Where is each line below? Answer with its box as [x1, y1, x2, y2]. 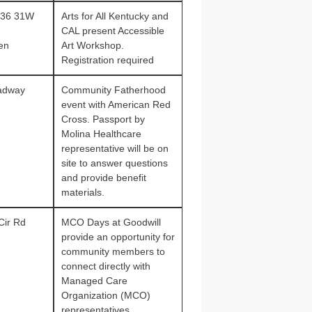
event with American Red [61, 99, 171, 110]
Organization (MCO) [61, 290, 150, 301]
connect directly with [61, 260, 150, 272]
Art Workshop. [61, 40, 124, 51]
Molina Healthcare [61, 128, 141, 139]
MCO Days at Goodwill [61, 217, 161, 228]
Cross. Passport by [61, 114, 145, 125]
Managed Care [61, 275, 127, 286]
